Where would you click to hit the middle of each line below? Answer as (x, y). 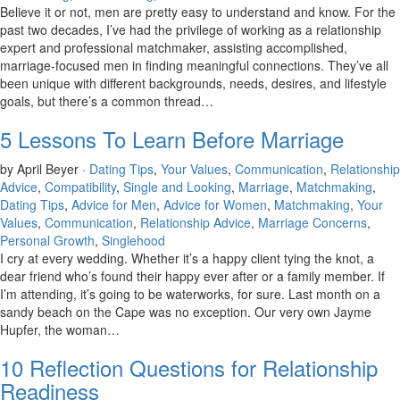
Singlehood (133, 240)
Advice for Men (114, 204)
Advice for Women (215, 204)
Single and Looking (177, 187)
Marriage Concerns (312, 222)
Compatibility (80, 187)
